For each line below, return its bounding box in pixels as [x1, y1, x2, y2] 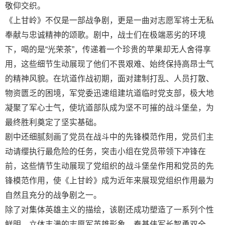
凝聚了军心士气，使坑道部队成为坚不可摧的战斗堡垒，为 [5, 103, 214, 113]
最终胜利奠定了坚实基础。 [5, 118, 101, 127]
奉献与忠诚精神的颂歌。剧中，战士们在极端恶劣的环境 [5, 31, 206, 40]
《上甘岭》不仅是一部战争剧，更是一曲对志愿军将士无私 [5, 16, 214, 25]
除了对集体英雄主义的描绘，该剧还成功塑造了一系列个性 [5, 205, 214, 214]
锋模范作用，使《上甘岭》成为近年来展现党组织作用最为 [5, 176, 214, 185]
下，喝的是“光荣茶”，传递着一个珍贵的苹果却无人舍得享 [5, 45, 211, 54]
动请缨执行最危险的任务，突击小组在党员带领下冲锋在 [5, 147, 206, 156]
